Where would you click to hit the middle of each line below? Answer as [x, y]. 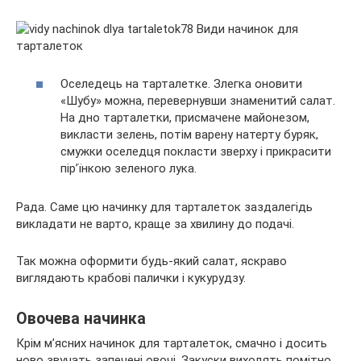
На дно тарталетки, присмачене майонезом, [185, 117]
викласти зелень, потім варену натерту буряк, [189, 134]
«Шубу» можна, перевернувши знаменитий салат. [198, 100]
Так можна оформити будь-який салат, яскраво [151, 261]
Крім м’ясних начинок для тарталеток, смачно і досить [172, 343]
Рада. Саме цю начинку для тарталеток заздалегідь [164, 207]
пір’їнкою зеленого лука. [129, 168]
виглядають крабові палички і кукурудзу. [131, 278]
